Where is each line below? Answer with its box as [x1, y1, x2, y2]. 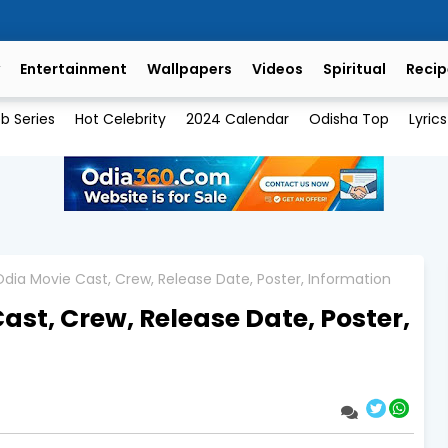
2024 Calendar [185, 109, 289, 130]
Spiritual [323, 59, 386, 79]
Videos [252, 59, 303, 79]
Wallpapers [147, 59, 232, 79]
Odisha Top [308, 109, 389, 130]
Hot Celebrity [74, 109, 166, 130]
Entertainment [20, 59, 127, 79]
